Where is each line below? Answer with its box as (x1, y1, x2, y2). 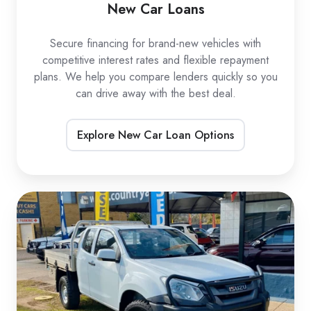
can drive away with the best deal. (75, 85, 236, 102)
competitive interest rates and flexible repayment (42, 52, 269, 69)
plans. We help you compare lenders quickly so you (33, 69, 278, 85)
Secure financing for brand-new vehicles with (50, 35, 261, 52)
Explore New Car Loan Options (77, 126, 234, 143)
